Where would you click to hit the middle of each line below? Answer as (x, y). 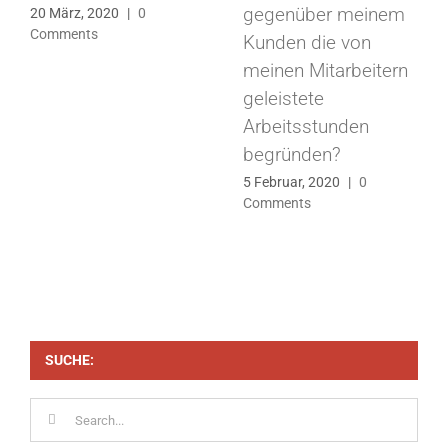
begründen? (291, 155)
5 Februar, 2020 (291, 182)
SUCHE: (69, 359)
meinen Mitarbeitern (325, 71)
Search (53, 409)
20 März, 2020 (74, 13)
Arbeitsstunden (305, 127)
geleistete (283, 99)
